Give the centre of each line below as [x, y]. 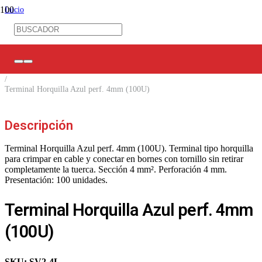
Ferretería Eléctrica [37, 29]
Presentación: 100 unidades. [56, 180]
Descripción [39, 125]
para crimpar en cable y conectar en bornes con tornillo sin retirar [124, 159]
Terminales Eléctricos [40, 49]
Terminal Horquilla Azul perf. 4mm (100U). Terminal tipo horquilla [129, 148]
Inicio [14, 9]
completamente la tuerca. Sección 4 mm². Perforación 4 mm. [116, 169]
